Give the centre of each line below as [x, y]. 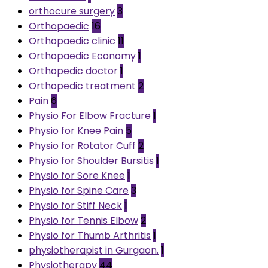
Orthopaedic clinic [72, 41]
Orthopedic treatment [82, 86]
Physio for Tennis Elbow [83, 220]
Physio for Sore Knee [77, 175]
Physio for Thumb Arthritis [90, 235]
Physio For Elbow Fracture [90, 115]
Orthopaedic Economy [82, 56]
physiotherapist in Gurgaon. [94, 250]
